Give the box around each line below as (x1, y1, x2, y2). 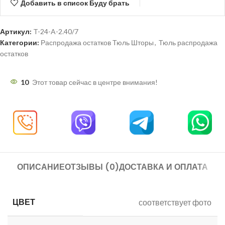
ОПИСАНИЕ (17, 161, 65, 173)
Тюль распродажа (159, 38, 217, 47)
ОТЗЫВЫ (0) (65, 161, 119, 173)
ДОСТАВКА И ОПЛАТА (119, 161, 208, 173)
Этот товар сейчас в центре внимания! (32, 78, 158, 87)
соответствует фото (139, 197, 211, 207)
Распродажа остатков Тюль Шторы (41, 38, 154, 47)
